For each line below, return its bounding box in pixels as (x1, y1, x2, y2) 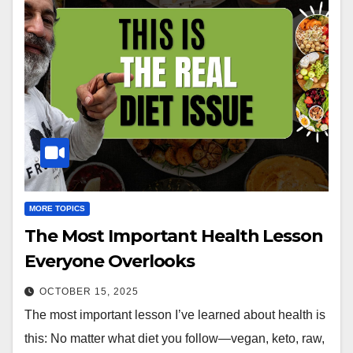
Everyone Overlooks (24, 251, 195, 273)
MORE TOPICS (29, 204, 85, 214)
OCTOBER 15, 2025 (39, 286, 139, 298)
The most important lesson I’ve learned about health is (24, 308, 325, 322)
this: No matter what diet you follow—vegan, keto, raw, (24, 332, 325, 346)
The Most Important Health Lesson (24, 225, 323, 247)
